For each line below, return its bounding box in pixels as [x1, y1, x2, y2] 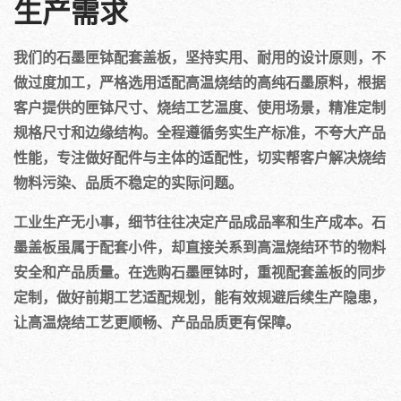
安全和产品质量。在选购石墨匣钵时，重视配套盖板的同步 [13, 261, 386, 282]
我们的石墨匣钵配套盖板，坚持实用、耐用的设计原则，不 [13, 47, 386, 67]
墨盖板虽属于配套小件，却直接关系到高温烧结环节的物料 [13, 236, 386, 257]
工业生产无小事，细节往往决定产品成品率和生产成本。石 [13, 211, 386, 232]
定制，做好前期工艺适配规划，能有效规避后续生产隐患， [13, 286, 386, 307]
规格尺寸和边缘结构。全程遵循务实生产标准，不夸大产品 [13, 122, 386, 142]
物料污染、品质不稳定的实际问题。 [13, 172, 243, 192]
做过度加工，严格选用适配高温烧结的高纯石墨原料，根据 [13, 72, 386, 92]
